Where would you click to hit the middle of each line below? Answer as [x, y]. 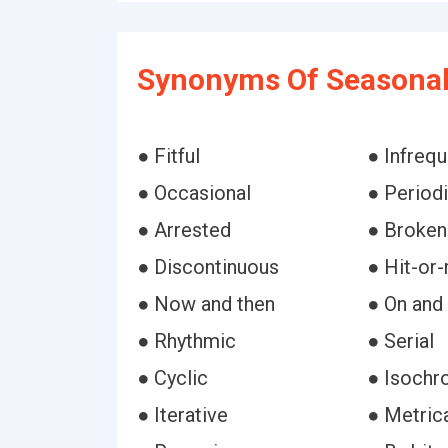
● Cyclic [172, 378]
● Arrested [184, 230]
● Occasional [194, 193]
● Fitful [168, 156]
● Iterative [182, 415]
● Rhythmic [186, 341]
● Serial [400, 341]
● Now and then [206, 304]
